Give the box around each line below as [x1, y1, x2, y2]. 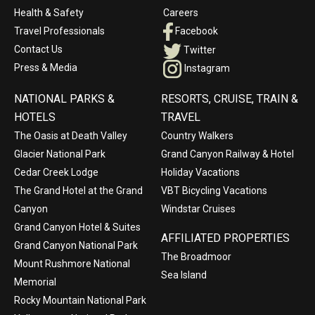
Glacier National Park [14, 148, 105, 160]
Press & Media [14, 62, 77, 74]
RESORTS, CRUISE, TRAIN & [161, 92, 298, 106]
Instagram [182, 63, 230, 75]
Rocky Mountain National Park [14, 295, 146, 307]
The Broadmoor [161, 251, 231, 263]
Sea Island [161, 269, 207, 281]
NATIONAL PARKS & [14, 92, 115, 106]
